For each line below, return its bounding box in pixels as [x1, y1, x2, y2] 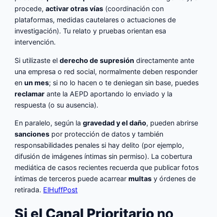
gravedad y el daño [83, 118, 147, 127]
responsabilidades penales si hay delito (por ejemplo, [15, 140, 185, 149]
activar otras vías [46, 4, 104, 13]
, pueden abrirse [146, 118, 199, 127]
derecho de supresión [60, 56, 135, 64]
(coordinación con [103, 4, 164, 13]
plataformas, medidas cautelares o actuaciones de [15, 15, 176, 24]
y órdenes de [152, 174, 196, 183]
